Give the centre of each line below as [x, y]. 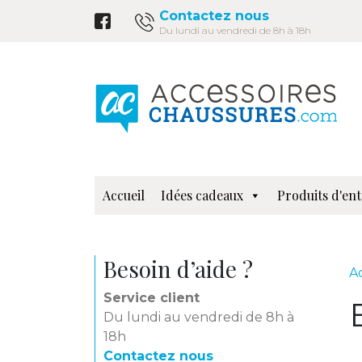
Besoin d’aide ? [178, 269]
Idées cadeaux [202, 195]
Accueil [124, 195]
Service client [152, 298]
